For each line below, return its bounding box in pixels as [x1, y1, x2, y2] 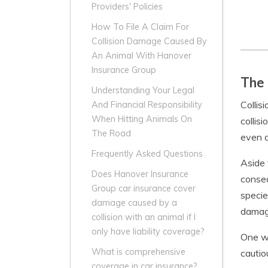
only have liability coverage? [92, 226, 205, 237]
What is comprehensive [92, 246, 185, 258]
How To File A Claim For [92, 22, 189, 33]
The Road [92, 128, 131, 139]
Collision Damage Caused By [92, 36, 207, 47]
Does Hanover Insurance [92, 169, 188, 180]
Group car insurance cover [92, 183, 196, 194]
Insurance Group [92, 65, 156, 76]
